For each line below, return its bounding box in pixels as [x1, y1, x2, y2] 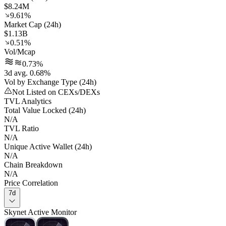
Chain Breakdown [4, 160, 63, 169]
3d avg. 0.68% [4, 69, 50, 78]
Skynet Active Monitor [4, 208, 77, 217]
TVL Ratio [4, 124, 39, 133]
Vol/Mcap [4, 47, 35, 56]
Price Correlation [4, 179, 58, 188]
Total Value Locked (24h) [4, 106, 86, 115]
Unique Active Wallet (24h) [4, 142, 92, 151]
